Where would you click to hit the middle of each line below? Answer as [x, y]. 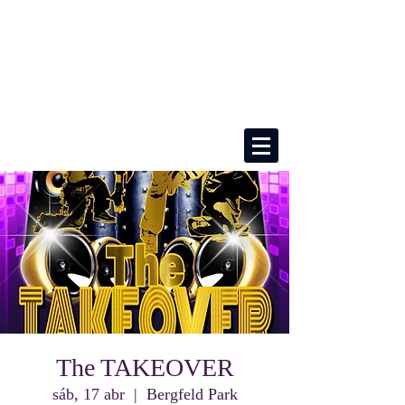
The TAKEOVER [145, 367]
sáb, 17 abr [88, 394]
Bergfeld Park [192, 394]
